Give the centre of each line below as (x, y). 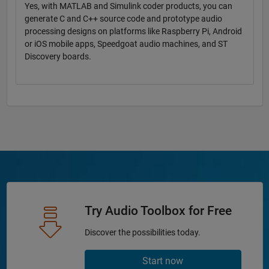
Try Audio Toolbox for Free (158, 211)
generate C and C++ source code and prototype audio (123, 19)
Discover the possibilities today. (142, 233)
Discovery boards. (58, 57)
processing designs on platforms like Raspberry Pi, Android (133, 32)
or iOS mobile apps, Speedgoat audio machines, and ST (126, 44)
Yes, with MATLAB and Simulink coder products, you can (128, 6)
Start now (163, 261)
